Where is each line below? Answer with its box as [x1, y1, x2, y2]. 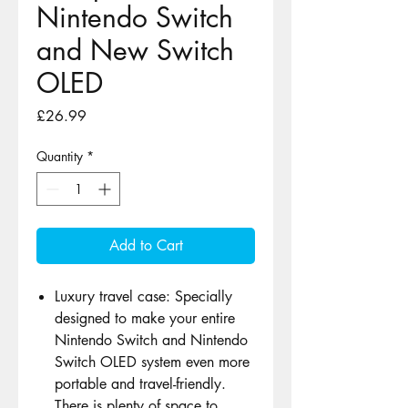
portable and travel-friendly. [55, 374, 226, 394]
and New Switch [36, 32, 234, 69]
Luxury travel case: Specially [55, 287, 232, 307]
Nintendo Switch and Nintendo [55, 331, 248, 351]
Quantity [36, 148, 83, 166]
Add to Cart [108, 236, 183, 256]
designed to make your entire [55, 309, 235, 329]
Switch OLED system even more [55, 352, 250, 372]
